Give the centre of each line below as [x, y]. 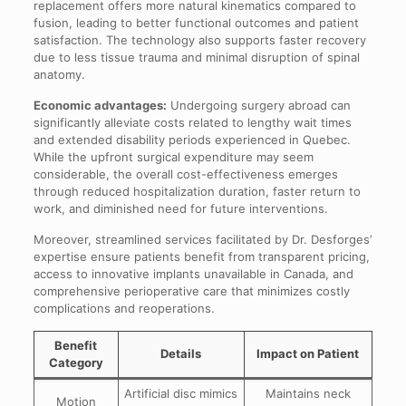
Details [181, 353]
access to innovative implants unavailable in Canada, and [193, 274]
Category [76, 362]
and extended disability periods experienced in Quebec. [192, 140]
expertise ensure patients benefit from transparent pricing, [201, 256]
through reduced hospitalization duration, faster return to [197, 191]
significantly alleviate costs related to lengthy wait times [192, 122]
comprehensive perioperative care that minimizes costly [191, 291]
